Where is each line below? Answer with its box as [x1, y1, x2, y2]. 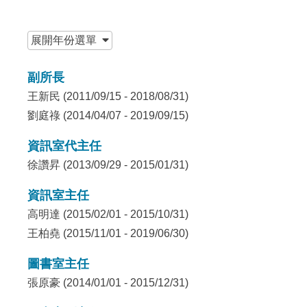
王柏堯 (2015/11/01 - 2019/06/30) [27, 228, 189, 239]
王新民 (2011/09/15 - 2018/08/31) [27, 90, 189, 102]
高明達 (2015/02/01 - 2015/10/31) [27, 208, 189, 220]
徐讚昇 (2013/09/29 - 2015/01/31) [27, 159, 189, 171]
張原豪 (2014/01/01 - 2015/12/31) [27, 277, 189, 288]
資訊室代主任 [27, 139, 102, 153]
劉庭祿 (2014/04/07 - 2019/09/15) [27, 110, 189, 121]
